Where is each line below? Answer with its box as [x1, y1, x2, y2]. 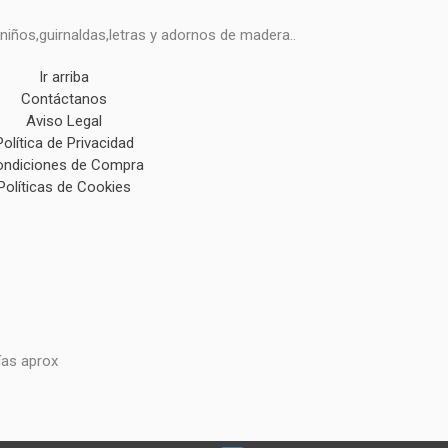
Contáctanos [21, 90, 108, 108]
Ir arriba [39, 68, 90, 86]
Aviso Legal [26, 112, 103, 130]
